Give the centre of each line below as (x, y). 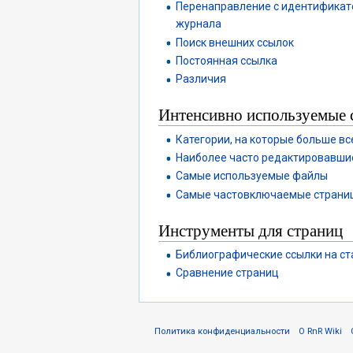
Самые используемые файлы (252, 176)
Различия (201, 79)
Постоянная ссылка (227, 60)
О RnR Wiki (321, 332)
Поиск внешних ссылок (235, 42)
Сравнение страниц (228, 273)
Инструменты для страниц (251, 230)
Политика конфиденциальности (222, 332)
